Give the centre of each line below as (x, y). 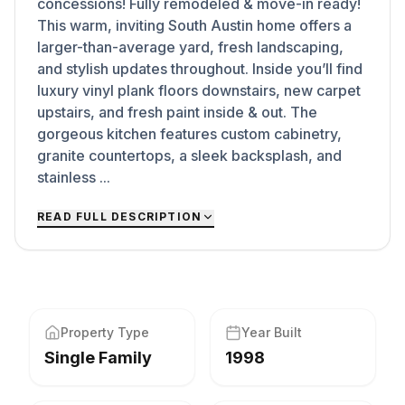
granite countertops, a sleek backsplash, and (189, 155)
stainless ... (74, 177)
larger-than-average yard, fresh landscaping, (190, 47)
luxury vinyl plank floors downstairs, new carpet (199, 90)
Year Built (272, 332)
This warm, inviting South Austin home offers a (194, 25)
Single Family (98, 358)
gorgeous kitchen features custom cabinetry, (189, 134)
